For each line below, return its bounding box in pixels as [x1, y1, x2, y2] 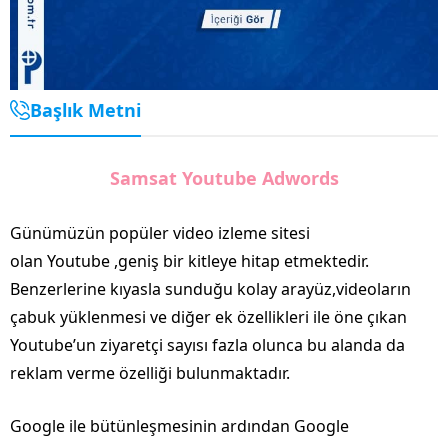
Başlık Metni [30, 97, 141, 122]
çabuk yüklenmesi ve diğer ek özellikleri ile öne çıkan [10, 305, 407, 328]
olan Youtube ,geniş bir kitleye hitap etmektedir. [10, 249, 369, 272]
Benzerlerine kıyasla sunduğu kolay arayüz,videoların [10, 277, 411, 300]
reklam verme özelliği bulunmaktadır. [10, 361, 294, 384]
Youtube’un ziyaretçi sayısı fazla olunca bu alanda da [10, 333, 405, 356]
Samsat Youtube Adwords [109, 165, 339, 190]
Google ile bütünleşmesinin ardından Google [10, 414, 349, 437]
